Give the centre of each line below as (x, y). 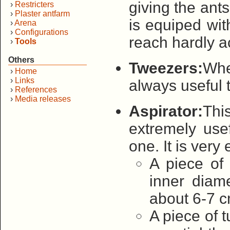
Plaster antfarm (42, 14)
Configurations (42, 32)
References (36, 90)
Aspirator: (166, 111)
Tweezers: (166, 68)
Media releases (43, 99)
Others (21, 60)
